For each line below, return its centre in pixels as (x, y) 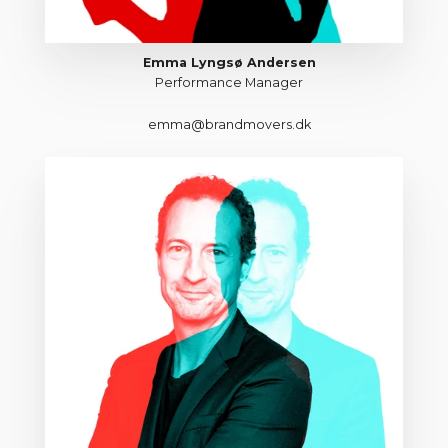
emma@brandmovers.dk (229, 125)
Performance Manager (229, 83)
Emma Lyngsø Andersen (229, 63)
